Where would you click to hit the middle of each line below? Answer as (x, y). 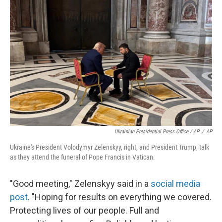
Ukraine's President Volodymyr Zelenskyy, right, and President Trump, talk (110, 147)
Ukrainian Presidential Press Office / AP (157, 132)
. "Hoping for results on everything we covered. (120, 197)
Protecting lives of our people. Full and (84, 210)
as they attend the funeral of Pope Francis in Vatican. (83, 157)
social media (175, 184)
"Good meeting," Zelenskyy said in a (80, 184)
